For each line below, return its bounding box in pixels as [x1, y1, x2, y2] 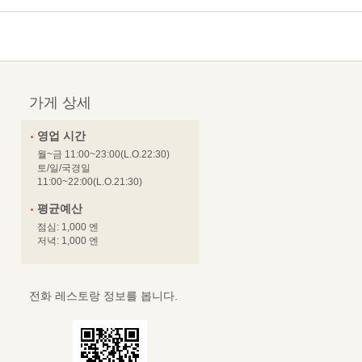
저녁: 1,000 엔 [37, 235, 99, 247]
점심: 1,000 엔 [37, 221, 99, 234]
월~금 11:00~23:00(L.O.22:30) [37, 149, 170, 161]
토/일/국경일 [37, 162, 90, 175]
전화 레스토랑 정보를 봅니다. [29, 289, 178, 303]
